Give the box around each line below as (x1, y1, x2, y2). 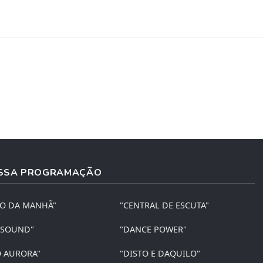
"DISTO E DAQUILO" (120, 247, 201, 259)
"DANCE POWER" (120, 223, 187, 235)
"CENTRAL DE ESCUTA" (120, 199, 210, 211)
